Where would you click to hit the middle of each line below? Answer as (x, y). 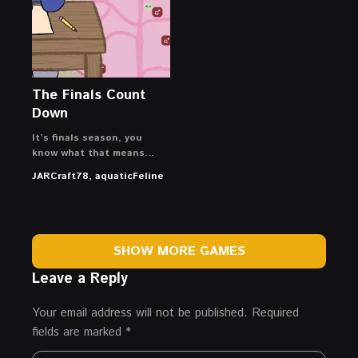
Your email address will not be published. (140, 312)
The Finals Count (89, 95)
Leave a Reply (80, 278)
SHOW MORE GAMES (179, 251)
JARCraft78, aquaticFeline (98, 176)
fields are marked (79, 332)
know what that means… (93, 153)
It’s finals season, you (87, 137)
